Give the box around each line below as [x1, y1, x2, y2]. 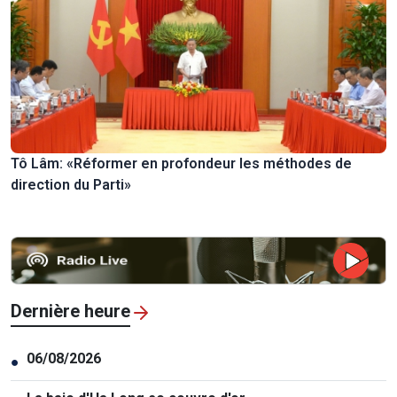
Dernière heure [11, 300, 130, 323]
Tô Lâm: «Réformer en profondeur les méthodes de [11, 155, 352, 173]
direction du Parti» [11, 176, 131, 194]
